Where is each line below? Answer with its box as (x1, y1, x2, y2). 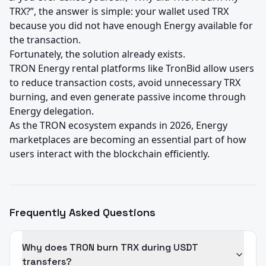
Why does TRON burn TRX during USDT (22, 241, 198, 254)
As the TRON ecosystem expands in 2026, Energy (9, 119, 227, 132)
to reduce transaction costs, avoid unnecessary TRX (9, 76, 240, 90)
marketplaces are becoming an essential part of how (9, 133, 246, 147)
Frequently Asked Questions (9, 205, 156, 220)
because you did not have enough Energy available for (9, 19, 253, 33)
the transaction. (9, 33, 81, 47)
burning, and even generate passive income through (9, 90, 246, 104)
